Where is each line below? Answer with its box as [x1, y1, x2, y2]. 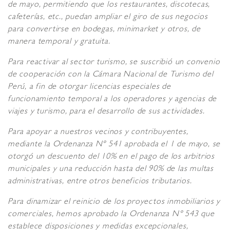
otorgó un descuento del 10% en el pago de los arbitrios [8, 153, 215, 162]
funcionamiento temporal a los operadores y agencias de [8, 95, 217, 104]
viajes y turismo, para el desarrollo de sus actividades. [8, 108, 210, 117]
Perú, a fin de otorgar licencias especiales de [8, 83, 171, 92]
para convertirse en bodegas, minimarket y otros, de [8, 26, 201, 34]
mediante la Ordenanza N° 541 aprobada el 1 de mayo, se [8, 141, 221, 149]
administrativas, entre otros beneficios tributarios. [8, 178, 192, 186]
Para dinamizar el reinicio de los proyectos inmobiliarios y [8, 198, 221, 207]
